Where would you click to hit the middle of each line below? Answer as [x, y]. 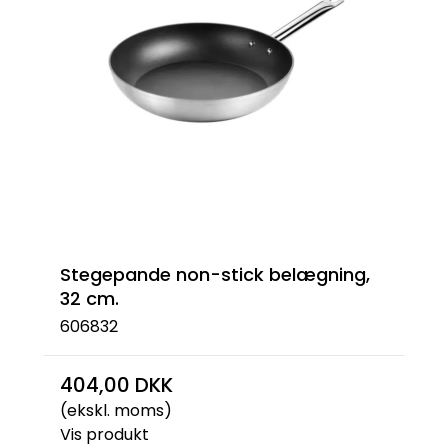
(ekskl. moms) [116, 410]
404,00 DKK [116, 385]
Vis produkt [104, 434]
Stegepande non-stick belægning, [215, 274]
